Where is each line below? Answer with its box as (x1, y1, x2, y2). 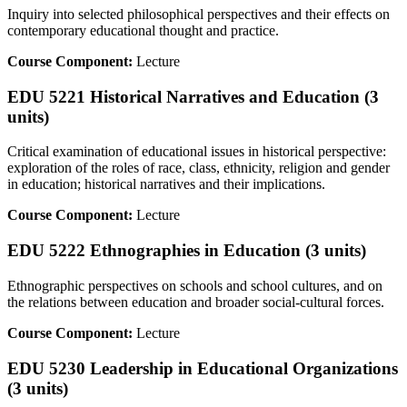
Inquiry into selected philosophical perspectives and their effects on (7, 5, 390, 22)
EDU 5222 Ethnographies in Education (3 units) (7, 241, 366, 261)
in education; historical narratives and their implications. (7, 176, 325, 193)
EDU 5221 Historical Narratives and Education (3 (7, 86, 379, 106)
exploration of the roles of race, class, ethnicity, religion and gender (7, 160, 390, 176)
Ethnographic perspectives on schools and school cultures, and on (7, 277, 382, 293)
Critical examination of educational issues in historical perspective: (7, 144, 386, 160)
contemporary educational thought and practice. (7, 22, 279, 38)
